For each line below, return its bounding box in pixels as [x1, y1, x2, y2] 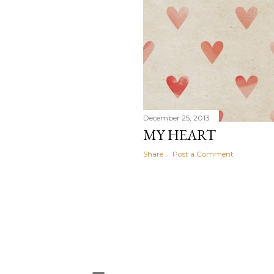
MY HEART [143, 125, 216, 144]
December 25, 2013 [143, 113, 210, 122]
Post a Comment [172, 149, 234, 158]
